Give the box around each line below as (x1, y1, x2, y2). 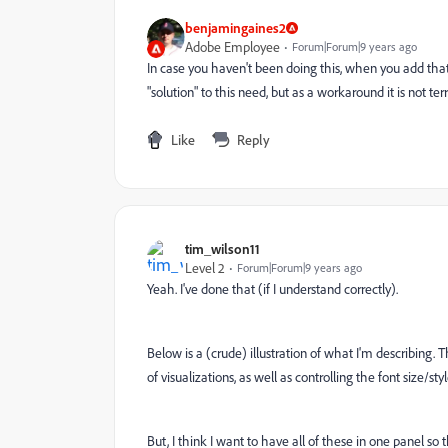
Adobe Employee (185, 38, 280, 55)
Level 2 (185, 259, 225, 276)
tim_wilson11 (185, 240, 260, 257)
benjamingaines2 (185, 19, 286, 36)
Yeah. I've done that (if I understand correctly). (147, 280, 398, 297)
